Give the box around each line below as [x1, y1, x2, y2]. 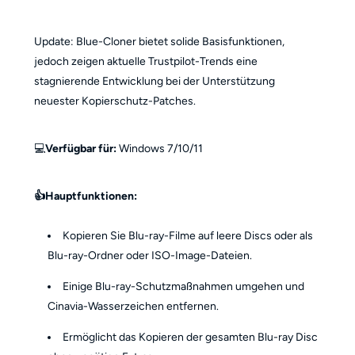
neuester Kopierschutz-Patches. [33, 94, 196, 109]
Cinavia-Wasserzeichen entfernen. [48, 299, 219, 313]
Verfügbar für [44, 142, 113, 156]
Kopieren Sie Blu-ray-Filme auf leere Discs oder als [63, 228, 314, 242]
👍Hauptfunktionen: [33, 189, 137, 204]
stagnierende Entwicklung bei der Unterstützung [33, 74, 275, 89]
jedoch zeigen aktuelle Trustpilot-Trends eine [33, 55, 258, 69]
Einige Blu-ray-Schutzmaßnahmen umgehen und [63, 279, 305, 293]
